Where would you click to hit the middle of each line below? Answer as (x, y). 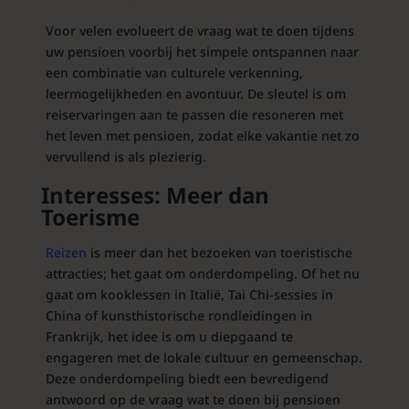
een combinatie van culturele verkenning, (174, 73)
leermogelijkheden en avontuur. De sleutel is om (195, 94)
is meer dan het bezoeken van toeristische (219, 253)
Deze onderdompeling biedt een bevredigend (187, 379)
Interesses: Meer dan (155, 195)
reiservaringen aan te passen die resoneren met (194, 115)
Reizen (66, 253)
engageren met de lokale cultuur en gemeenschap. (204, 358)
